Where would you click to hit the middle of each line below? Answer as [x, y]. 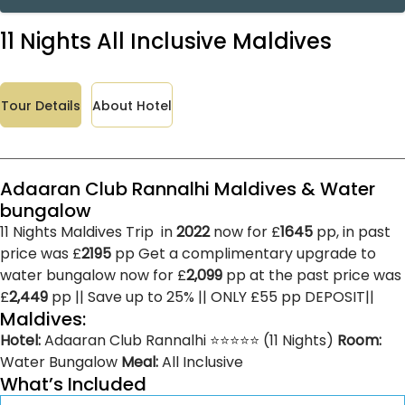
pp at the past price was [312, 275]
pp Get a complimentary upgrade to [244, 253]
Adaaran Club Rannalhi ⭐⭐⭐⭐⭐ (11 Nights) [189, 340]
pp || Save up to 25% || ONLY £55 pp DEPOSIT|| [211, 297]
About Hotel [132, 105]
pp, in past [352, 231]
